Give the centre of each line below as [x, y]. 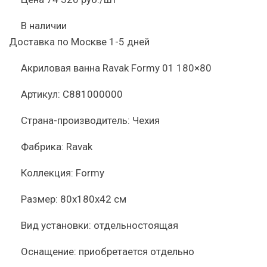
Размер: [39, 199]
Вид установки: [56, 225]
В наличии [44, 26]
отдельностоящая [136, 225]
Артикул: [41, 94]
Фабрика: [42, 147]
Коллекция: [47, 173]
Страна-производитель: [75, 120]
